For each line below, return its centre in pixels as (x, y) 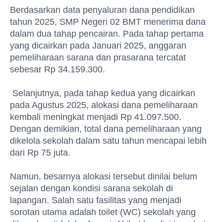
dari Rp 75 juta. (40, 153)
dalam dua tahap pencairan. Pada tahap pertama (107, 34)
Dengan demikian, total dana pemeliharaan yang (106, 129)
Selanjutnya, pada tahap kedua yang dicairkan (103, 93)
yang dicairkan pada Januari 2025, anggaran (98, 46)
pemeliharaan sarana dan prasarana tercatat (98, 57)
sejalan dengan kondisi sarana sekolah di (91, 188)
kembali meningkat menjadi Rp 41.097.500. (96, 117)
